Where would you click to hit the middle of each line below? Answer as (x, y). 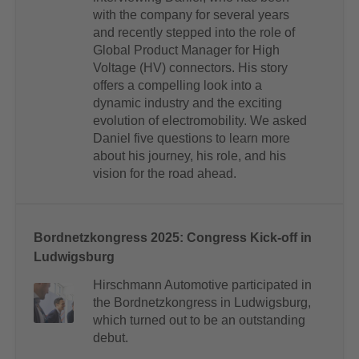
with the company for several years (191, 15)
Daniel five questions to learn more (192, 139)
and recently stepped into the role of (194, 33)
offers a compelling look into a (177, 86)
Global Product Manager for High (186, 50)
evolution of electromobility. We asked (200, 121)
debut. (111, 338)
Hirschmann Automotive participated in (202, 285)
